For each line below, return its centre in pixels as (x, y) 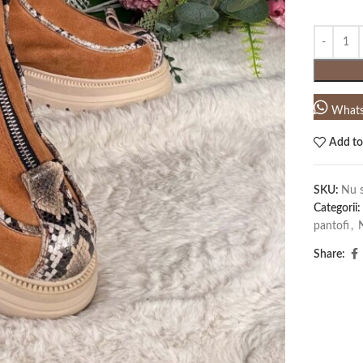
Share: (329, 254)
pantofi (331, 226)
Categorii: (337, 208)
